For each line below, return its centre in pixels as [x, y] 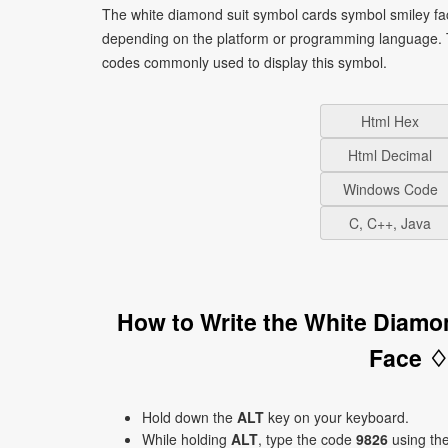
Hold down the [189, 417]
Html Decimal [390, 155]
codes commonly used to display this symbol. [244, 62]
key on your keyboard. [336, 417]
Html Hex [390, 121]
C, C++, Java [390, 223]
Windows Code [390, 189]
